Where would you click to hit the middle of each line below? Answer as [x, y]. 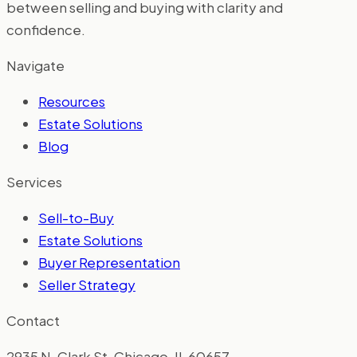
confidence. [46, 29]
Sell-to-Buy [76, 217]
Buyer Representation [109, 262]
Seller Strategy [87, 284]
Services [34, 181]
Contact [33, 320]
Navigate [35, 65]
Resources [72, 101]
